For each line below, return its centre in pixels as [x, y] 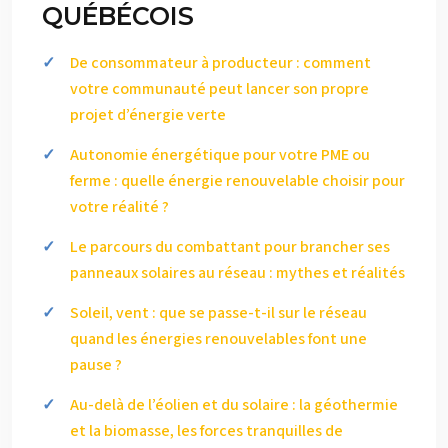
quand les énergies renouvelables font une [218, 339]
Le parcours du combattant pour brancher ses [230, 247]
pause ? [96, 365]
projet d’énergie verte [148, 115]
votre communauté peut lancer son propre [219, 89]
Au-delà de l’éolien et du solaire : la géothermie [234, 405]
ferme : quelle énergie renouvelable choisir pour [237, 181]
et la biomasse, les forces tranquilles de [206, 431]
